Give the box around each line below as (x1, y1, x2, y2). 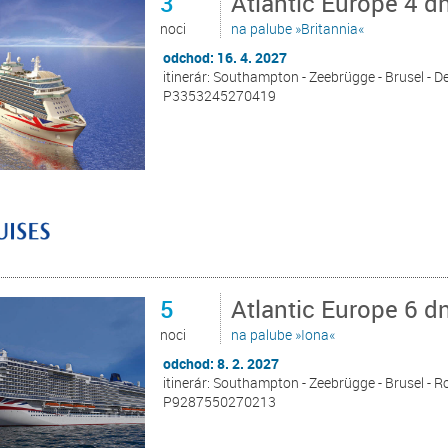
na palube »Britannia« (231, 18, 365, 38)
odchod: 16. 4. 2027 (163, 47, 288, 67)
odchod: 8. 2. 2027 (163, 353, 280, 373)
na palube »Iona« (231, 324, 336, 344)
